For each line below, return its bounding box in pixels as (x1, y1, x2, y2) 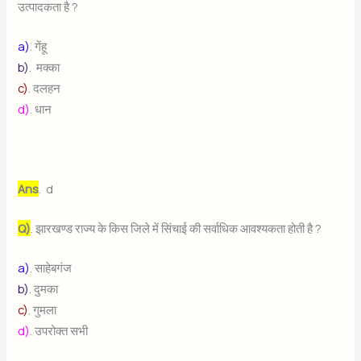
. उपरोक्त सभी (30, 322, 91, 339)
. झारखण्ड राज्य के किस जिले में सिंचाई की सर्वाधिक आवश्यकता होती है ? (31, 219, 325, 236)
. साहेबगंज (30, 259, 75, 276)
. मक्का (29, 58, 63, 75)
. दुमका (29, 280, 61, 297)
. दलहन (28, 79, 64, 96)
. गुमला (28, 301, 60, 318)
